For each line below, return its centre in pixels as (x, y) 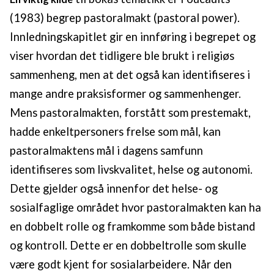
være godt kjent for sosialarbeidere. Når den (121, 265)
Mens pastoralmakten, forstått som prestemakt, (130, 113)
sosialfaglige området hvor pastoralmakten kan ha (135, 208)
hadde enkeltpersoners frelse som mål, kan (115, 132)
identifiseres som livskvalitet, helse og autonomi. (131, 170)
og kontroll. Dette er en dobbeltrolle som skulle (128, 246)
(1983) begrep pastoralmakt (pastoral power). (125, 18)
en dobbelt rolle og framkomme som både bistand (132, 227)
